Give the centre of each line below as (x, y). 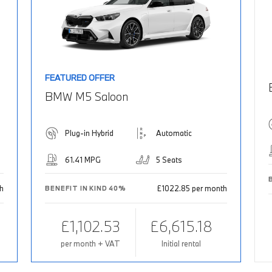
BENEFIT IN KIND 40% (86, 189)
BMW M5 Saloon (87, 97)
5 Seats (169, 160)
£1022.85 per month (192, 189)
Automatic (174, 133)
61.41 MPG (83, 160)
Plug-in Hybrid (90, 133)
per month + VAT (90, 244)
